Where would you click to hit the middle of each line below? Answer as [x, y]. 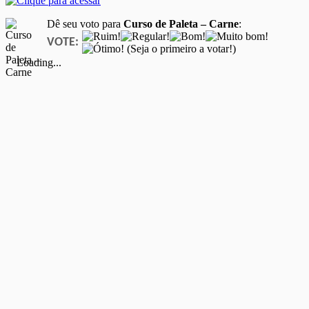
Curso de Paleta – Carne [181, 24]
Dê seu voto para [85, 24]
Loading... [39, 63]
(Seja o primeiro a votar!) [180, 49]
